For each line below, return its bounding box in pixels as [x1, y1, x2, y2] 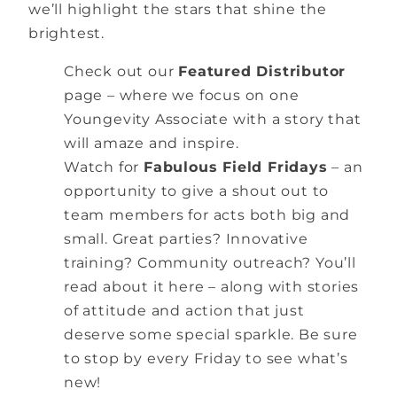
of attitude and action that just [64, 301, 305, 319]
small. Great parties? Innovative [64, 230, 308, 247]
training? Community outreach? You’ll [64, 253, 356, 271]
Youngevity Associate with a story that [64, 110, 362, 128]
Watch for [64, 158, 144, 175]
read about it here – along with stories [64, 277, 360, 295]
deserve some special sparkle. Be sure [64, 325, 358, 343]
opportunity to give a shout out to [64, 182, 330, 199]
